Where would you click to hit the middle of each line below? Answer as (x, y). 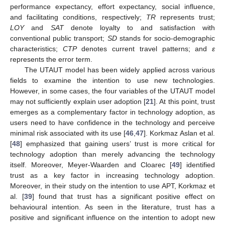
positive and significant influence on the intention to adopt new (113, 218)
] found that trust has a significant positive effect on (124, 197)
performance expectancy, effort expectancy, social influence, (113, 7)
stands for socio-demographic (166, 38)
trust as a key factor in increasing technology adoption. (113, 176)
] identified (197, 165)
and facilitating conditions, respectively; (78, 17)
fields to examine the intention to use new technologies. (113, 81)
